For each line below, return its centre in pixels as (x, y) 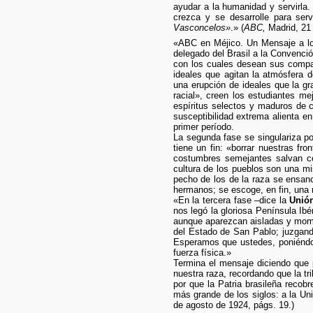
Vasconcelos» (202, 28)
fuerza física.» (202, 252)
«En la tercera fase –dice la (231, 200)
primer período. (203, 126)
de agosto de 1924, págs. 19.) (233, 305)
